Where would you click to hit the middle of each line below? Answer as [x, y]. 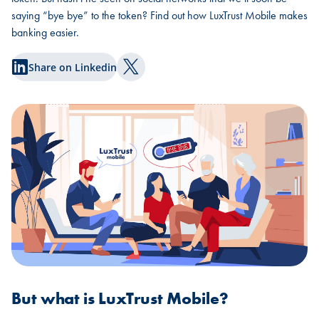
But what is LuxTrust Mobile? [120, 299]
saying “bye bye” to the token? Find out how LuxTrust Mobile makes [159, 15]
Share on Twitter [174, 74]
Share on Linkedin [73, 67]
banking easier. [45, 32]
